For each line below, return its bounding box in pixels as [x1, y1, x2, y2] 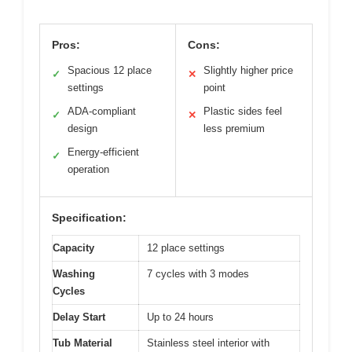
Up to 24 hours [147, 310, 214, 323]
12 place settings [147, 241, 225, 254]
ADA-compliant [68, 104, 136, 117]
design [68, 122, 97, 134]
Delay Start [53, 310, 105, 323]
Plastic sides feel [203, 104, 282, 117]
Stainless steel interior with [147, 336, 269, 349]
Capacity [53, 241, 94, 254]
